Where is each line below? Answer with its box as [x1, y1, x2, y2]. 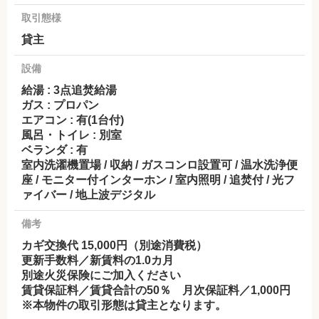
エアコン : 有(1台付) [21, 113, 124, 126]
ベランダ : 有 [21, 143, 88, 156]
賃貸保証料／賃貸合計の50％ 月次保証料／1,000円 [21, 283, 291, 296]
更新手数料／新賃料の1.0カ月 [21, 253, 174, 266]
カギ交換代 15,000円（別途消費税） [21, 239, 207, 251]
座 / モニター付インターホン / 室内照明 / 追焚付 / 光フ [21, 173, 295, 186]
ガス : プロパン [21, 98, 99, 111]
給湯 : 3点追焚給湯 [21, 83, 117, 96]
